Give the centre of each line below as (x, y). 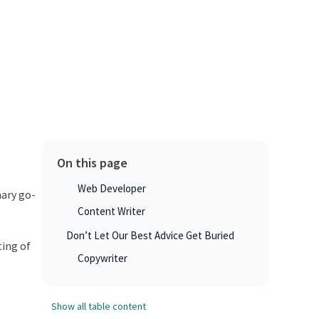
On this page (92, 163)
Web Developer (111, 189)
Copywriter (102, 258)
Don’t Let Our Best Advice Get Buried (150, 236)
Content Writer (111, 211)
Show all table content (98, 306)
